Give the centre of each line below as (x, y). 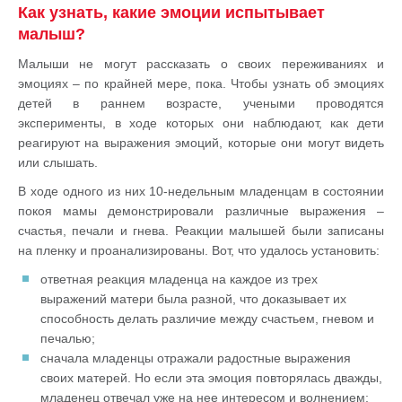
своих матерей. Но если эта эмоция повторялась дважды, (211, 378)
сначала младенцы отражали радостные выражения (196, 358)
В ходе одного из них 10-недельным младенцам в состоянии (201, 191)
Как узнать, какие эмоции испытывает (171, 13)
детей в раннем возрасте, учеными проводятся (201, 103)
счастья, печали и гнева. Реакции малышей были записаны (201, 231)
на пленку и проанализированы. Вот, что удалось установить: (199, 250)
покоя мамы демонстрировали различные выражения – (201, 211)
